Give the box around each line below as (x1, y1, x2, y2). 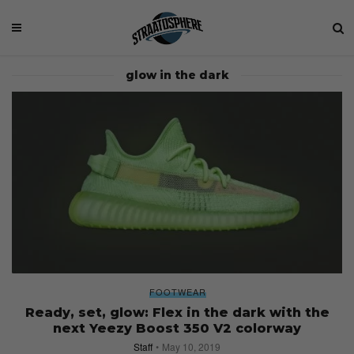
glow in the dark (125, 68, 229, 82)
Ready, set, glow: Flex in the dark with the (24, 304, 330, 320)
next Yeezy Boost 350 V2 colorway (53, 320, 301, 336)
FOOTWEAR (149, 284, 206, 298)
